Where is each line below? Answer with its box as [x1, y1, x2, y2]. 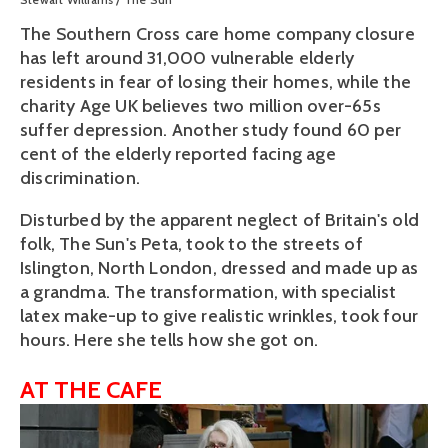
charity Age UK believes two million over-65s [20, 95, 381, 118]
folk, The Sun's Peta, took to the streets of [20, 233, 363, 256]
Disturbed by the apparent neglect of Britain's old [20, 209, 420, 232]
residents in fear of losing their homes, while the [20, 71, 412, 94]
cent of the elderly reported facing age [20, 143, 336, 166]
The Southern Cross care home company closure [20, 23, 415, 46]
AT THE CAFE [20, 375, 162, 405]
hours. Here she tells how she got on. [20, 329, 319, 352]
